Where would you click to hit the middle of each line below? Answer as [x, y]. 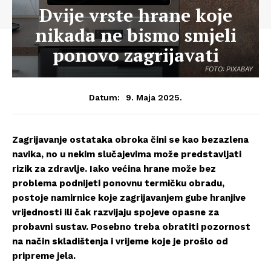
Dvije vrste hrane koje [135, 15]
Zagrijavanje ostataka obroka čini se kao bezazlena [130, 140]
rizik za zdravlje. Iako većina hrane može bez [114, 169]
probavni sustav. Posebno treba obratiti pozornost [131, 227]
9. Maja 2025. [154, 97]
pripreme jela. [44, 256]
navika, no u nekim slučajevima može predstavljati [127, 154]
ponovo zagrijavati [135, 55]
